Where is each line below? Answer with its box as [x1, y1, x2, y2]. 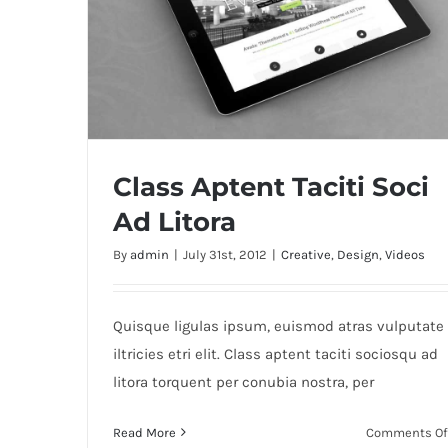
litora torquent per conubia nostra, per [113, 372, 374, 391]
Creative [281, 246, 331, 262]
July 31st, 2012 [183, 246, 267, 262]
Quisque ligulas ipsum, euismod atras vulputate [113, 316, 444, 335]
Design [337, 246, 379, 262]
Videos [385, 246, 425, 262]
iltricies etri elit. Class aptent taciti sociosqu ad [113, 344, 438, 363]
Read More [113, 424, 176, 440]
